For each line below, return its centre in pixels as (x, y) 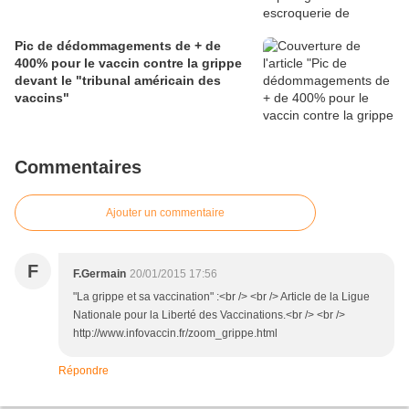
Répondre (84, 371)
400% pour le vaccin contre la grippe (128, 63)
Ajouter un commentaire (165, 213)
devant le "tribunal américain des (118, 81)
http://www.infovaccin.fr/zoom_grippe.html (175, 334)
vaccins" (42, 98)
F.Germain (100, 274)
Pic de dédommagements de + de (118, 46)
